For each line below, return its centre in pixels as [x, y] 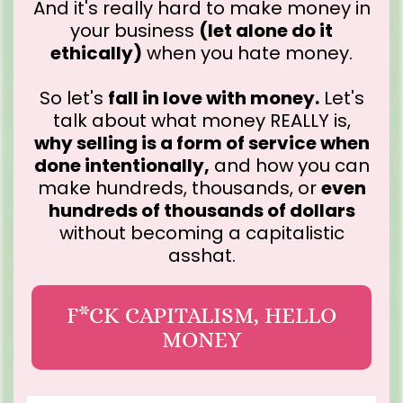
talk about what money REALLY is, [201, 121]
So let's [73, 98]
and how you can [289, 166]
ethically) [96, 53]
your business [134, 31]
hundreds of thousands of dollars [201, 210]
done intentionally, [121, 166]
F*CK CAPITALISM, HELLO [201, 315]
